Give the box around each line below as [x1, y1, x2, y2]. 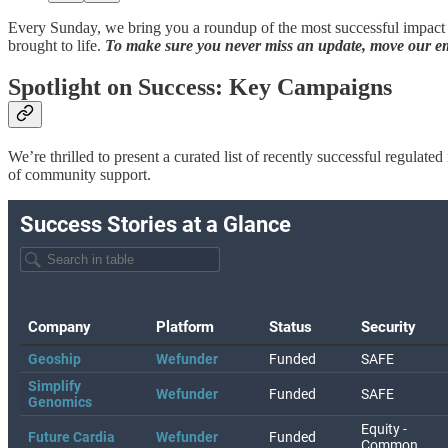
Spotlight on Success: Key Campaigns [8, 74, 392, 101]
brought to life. [8, 36, 105, 54]
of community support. [8, 166, 151, 184]
